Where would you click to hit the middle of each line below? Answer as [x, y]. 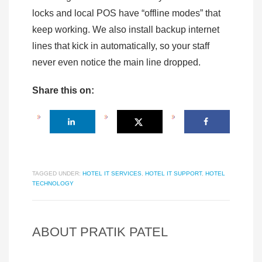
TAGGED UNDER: [56, 174]
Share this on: [63, 91]
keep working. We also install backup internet [126, 30]
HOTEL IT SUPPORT [173, 174]
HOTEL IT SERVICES [112, 174]
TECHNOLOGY [53, 184]
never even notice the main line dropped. [118, 63]
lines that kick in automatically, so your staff [121, 46]
